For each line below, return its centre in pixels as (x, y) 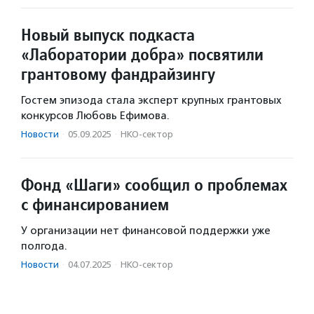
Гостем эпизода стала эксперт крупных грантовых (151, 100)
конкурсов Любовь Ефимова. (95, 115)
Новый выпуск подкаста (108, 34)
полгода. (44, 246)
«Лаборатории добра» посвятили (142, 54)
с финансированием (95, 204)
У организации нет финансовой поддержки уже (146, 230)
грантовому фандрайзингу (118, 74)
